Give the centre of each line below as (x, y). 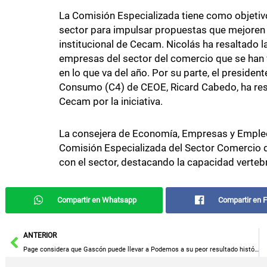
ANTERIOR (40, 235)
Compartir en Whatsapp (97, 200)
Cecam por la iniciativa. (111, 102)
